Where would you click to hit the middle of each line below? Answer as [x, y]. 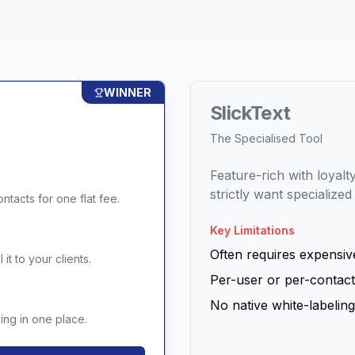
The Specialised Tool [266, 138]
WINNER [128, 92]
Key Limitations [252, 230]
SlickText [250, 113]
